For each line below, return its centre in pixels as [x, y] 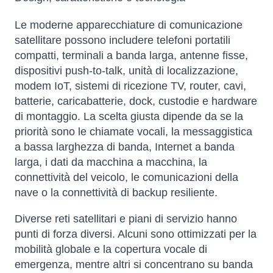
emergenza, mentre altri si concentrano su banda [134, 265]
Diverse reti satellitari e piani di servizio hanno [126, 219]
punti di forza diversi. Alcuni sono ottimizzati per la [136, 234]
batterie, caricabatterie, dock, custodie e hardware [136, 101]
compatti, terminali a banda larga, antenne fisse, [131, 56]
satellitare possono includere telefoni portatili [122, 41]
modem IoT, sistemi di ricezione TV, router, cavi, [130, 86]
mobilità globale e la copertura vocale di [111, 250]
